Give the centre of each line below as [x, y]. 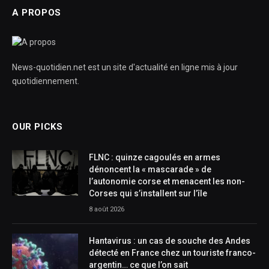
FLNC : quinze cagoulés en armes [155, 157]
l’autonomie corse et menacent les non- [167, 181]
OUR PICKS [38, 127]
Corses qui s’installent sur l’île [148, 193]
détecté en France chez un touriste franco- [172, 253]
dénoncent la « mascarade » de [150, 169]
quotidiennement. [46, 81]
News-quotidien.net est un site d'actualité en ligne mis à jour [125, 67]
